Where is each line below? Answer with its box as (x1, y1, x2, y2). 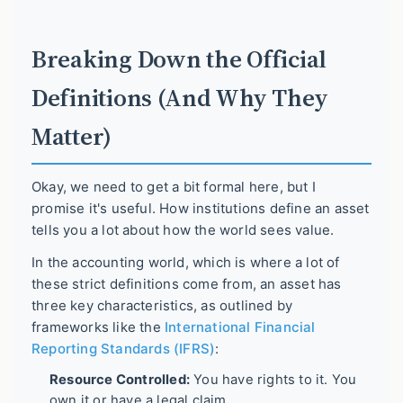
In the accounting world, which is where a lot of (31, 253, 340, 271)
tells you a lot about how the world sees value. (31, 221, 335, 239)
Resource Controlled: (49, 371, 190, 388)
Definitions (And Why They (31, 80, 328, 114)
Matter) (31, 119, 112, 153)
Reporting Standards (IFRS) (31, 339, 216, 357)
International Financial (165, 318, 316, 336)
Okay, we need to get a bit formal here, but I (31, 178, 317, 196)
